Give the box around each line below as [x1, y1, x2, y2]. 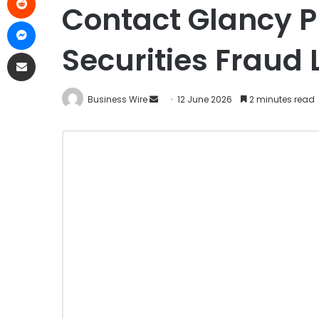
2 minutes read [247, 93, 315, 105]
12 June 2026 [177, 93, 232, 105]
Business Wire [88, 93, 147, 105]
